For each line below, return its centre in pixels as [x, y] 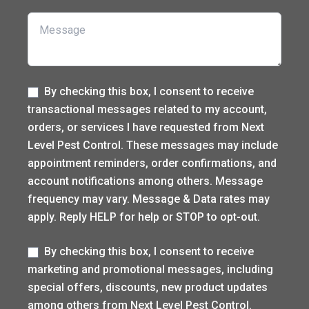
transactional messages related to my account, [147, 109]
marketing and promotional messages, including [150, 269]
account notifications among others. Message [145, 181]
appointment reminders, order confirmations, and [152, 163]
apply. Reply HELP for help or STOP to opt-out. [144, 217]
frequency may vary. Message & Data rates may [149, 199]
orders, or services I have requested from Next [146, 127]
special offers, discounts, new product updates [148, 287]
